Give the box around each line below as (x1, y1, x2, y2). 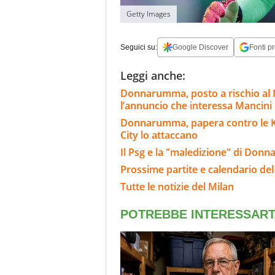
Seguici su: (120, 43, 157, 52)
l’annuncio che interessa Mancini (120, 99, 272, 113)
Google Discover (172, 43, 228, 52)
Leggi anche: (120, 68, 185, 83)
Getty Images (126, 9, 171, 20)
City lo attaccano (120, 128, 198, 142)
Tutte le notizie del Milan (120, 180, 234, 194)
